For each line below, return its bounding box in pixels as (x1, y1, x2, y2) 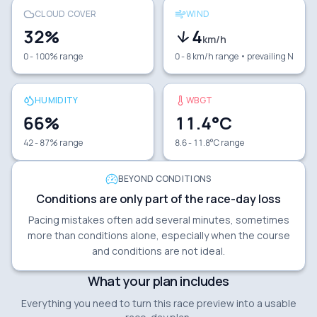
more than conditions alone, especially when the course (27, 228, 290, 242)
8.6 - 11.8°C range (175, 136, 244, 149)
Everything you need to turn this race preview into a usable (21, 296, 296, 310)
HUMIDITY (35, 93, 79, 106)
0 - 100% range (23, 50, 83, 62)
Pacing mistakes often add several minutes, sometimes (28, 212, 289, 226)
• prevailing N (238, 50, 294, 62)
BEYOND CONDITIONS (118, 172, 212, 185)
